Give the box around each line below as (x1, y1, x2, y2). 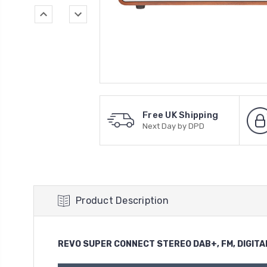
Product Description (76, 195, 169, 206)
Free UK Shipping (142, 110, 218, 120)
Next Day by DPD (142, 122, 204, 131)
